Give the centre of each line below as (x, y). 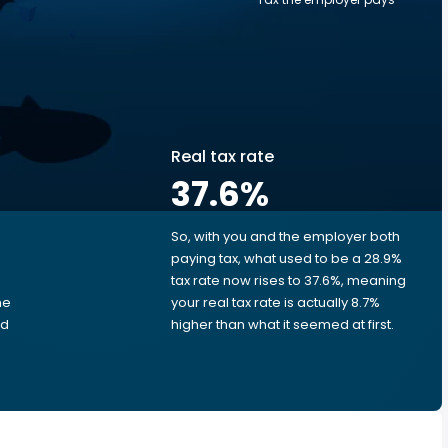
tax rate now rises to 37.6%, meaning (288, 280)
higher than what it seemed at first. (282, 324)
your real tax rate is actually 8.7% (275, 302)
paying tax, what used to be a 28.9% (286, 258)
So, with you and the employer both (285, 236)
